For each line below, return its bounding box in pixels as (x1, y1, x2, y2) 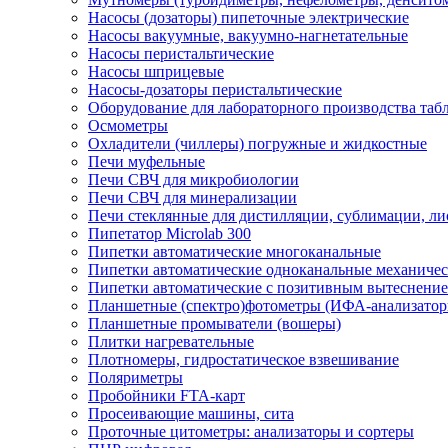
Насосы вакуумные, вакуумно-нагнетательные (88, 26, 408, 44)
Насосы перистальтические (88, 44, 274, 62)
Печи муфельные (88, 152, 205, 170)
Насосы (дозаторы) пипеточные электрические (88, 8, 409, 26)
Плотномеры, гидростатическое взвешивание (88, 350, 399, 368)
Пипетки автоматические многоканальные (88, 242, 381, 260)
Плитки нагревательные (88, 332, 254, 350)
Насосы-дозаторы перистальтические (88, 80, 342, 98)
